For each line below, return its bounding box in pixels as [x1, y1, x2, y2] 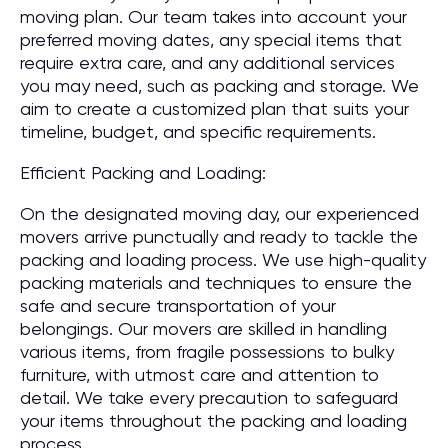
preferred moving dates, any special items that [20, 29, 402, 50]
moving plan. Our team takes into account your [20, 6, 407, 27]
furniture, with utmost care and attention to [20, 364, 379, 385]
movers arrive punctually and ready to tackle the [20, 226, 418, 247]
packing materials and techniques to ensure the [20, 272, 412, 293]
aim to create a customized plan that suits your [20, 98, 409, 119]
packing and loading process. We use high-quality [20, 249, 426, 270]
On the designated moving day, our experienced [20, 203, 419, 224]
